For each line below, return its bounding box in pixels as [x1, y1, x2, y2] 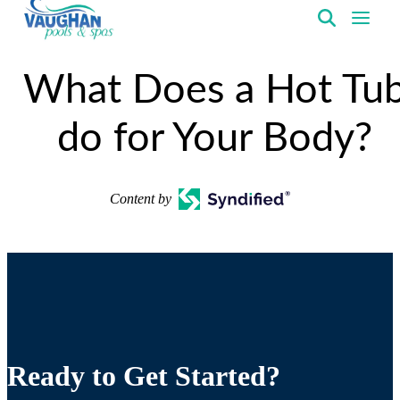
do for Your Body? [56, 119, 372, 159]
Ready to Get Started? [7, 360, 280, 392]
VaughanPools [21, 41, 102, 56]
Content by [110, 191, 172, 206]
